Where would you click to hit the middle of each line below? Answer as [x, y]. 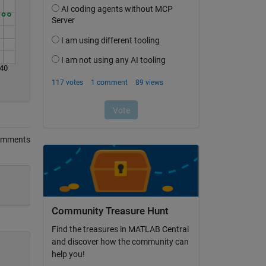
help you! [68, 254]
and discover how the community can [120, 242]
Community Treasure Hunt [110, 211]
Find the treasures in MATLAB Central [120, 229]
